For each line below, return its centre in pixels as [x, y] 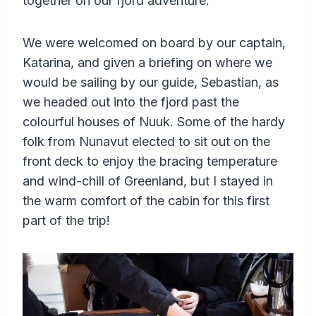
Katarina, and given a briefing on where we [147, 62]
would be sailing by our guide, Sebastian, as [151, 82]
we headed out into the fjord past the [131, 102]
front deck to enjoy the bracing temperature [150, 161]
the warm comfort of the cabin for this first [146, 200]
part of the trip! [66, 220]
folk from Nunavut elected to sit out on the [146, 141]
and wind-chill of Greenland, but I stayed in [148, 181]
